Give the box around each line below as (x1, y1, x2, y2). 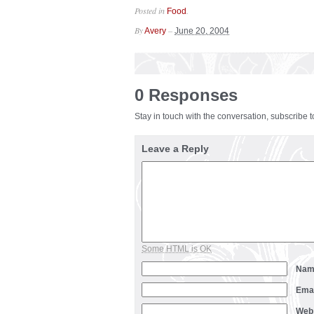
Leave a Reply (142, 143, 209, 154)
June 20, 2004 (175, 26, 229, 36)
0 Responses (135, 86, 238, 104)
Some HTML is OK (142, 244, 212, 254)
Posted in (135, 5, 167, 16)
